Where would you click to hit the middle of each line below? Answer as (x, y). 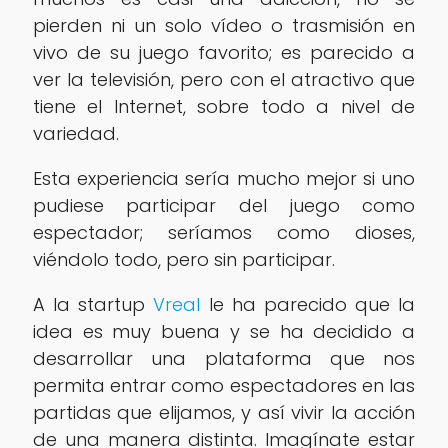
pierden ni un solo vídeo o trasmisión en (224, 25)
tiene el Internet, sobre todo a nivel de (224, 106)
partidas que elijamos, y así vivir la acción (224, 412)
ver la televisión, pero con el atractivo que (224, 79)
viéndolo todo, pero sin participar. (183, 259)
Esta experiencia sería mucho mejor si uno (224, 178)
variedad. (75, 133)
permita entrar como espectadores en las (224, 385)
